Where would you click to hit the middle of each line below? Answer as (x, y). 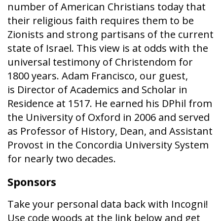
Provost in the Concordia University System (108, 145)
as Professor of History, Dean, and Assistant (110, 131)
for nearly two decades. (62, 158)
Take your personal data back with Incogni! (108, 204)
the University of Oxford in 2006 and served (109, 117)
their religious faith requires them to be (101, 20)
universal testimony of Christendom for (100, 62)
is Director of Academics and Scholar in (97, 89)
